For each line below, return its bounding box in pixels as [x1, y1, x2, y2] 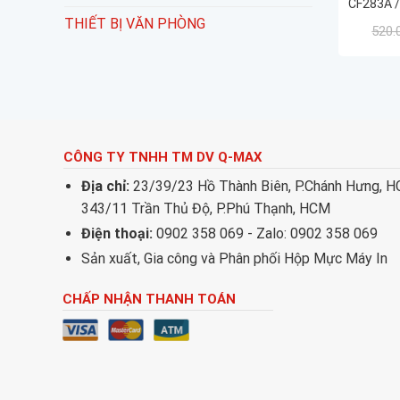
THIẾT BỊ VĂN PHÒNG [64, 15, 205, 33]
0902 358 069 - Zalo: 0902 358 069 [153, 225, 379, 243]
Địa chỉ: [81, 178, 130, 196]
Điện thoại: [81, 225, 154, 243]
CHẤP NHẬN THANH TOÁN [62, 291, 237, 307]
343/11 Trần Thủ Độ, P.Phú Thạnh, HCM [81, 200, 331, 218]
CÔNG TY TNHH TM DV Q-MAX [62, 148, 262, 165]
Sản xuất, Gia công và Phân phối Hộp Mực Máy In [81, 250, 388, 268]
